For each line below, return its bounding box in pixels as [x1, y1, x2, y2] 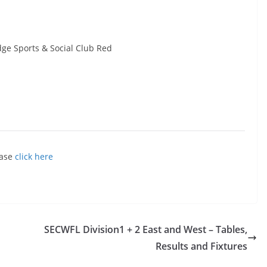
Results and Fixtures [156, 240, 247, 253]
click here [15, 151, 53, 163]
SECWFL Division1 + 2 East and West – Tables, [44, 223, 247, 237]
